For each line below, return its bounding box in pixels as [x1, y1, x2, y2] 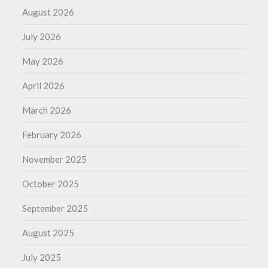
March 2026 [22, 105, 72, 116]
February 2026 [22, 129, 82, 141]
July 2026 [22, 31, 62, 42]
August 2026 [22, 7, 75, 18]
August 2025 [22, 227, 75, 239]
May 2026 [22, 56, 64, 67]
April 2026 [22, 80, 65, 92]
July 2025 [22, 252, 62, 263]
